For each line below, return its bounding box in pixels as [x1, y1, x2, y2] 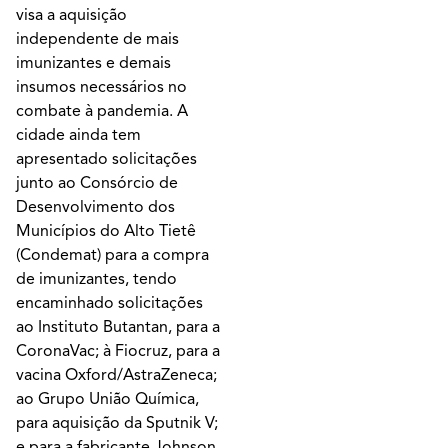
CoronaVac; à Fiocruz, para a [16, 340, 220, 361]
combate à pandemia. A [16, 100, 188, 121]
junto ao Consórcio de [16, 172, 178, 193]
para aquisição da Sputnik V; [16, 412, 218, 433]
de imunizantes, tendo [16, 268, 177, 289]
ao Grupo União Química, [16, 388, 199, 409]
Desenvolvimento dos [16, 196, 175, 217]
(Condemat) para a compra [16, 244, 209, 265]
